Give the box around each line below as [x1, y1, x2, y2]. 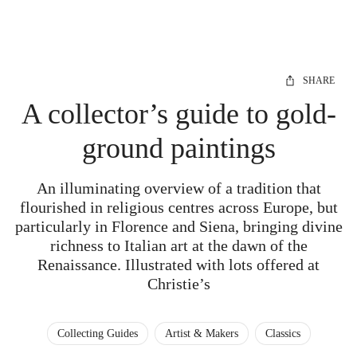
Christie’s [147, 275, 210, 292]
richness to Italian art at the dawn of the [49, 237, 308, 254]
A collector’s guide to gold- [21, 98, 336, 130]
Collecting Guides [57, 328, 138, 339]
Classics [265, 328, 300, 339]
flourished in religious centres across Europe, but [19, 198, 338, 216]
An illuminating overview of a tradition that [36, 179, 321, 197]
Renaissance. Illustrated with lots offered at [37, 256, 320, 273]
